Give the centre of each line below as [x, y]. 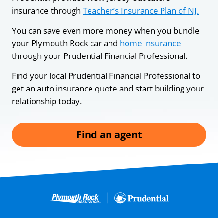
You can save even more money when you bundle [106, 30]
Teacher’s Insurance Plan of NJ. [141, 10]
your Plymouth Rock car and [66, 43]
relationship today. [47, 101]
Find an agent [109, 134]
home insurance [150, 43]
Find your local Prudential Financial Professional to [106, 75]
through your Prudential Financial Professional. [100, 55]
